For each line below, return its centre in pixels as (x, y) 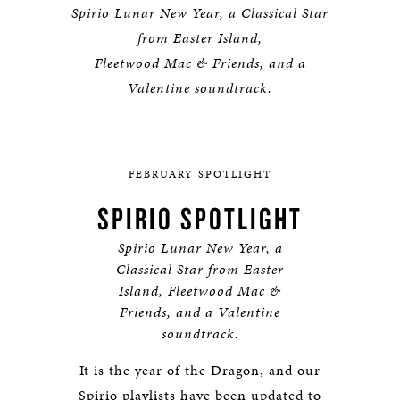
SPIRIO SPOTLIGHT (200, 218)
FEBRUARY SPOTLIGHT (200, 174)
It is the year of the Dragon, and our (200, 370)
